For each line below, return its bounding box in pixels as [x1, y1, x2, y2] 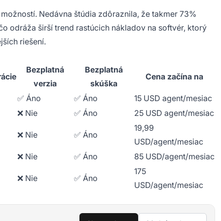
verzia [34, 78, 57, 88]
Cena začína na [146, 71, 203, 81]
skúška [90, 78, 117, 88]
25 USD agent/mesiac [134, 108, 214, 118]
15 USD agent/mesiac [134, 93, 212, 103]
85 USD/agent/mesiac [134, 151, 215, 161]
